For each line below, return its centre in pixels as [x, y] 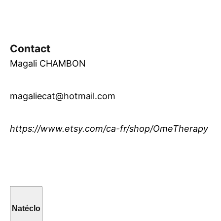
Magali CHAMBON [48, 64]
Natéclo [26, 208]
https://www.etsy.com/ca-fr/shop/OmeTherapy [109, 129]
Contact [30, 49]
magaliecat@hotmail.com [63, 96]
